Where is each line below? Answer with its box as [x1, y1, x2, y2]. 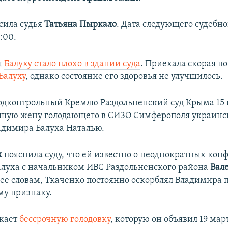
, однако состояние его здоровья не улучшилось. [25, 72, 223, 82]
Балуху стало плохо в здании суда [4, 59, 141, 69]
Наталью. [66, 124, 105, 134]
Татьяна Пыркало [44, 20, 117, 30]
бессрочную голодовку [19, 215, 111, 225]
